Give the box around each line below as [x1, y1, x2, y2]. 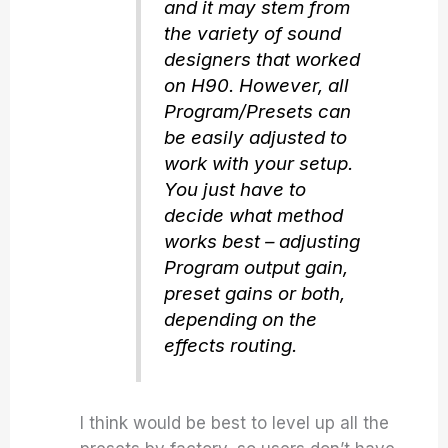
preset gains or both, [163, 282, 345, 306]
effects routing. [163, 334, 297, 358]
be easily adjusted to [163, 126, 347, 150]
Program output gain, [163, 256, 348, 280]
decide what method [163, 204, 343, 228]
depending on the [163, 308, 317, 332]
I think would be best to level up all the [80, 412, 390, 433]
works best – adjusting [163, 230, 360, 254]
